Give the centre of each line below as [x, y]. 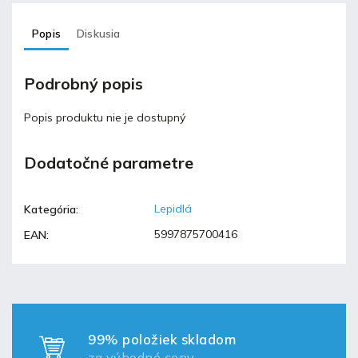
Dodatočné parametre [109, 163]
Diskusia [99, 33]
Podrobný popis [84, 84]
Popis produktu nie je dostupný [105, 117]
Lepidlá [173, 209]
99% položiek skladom [162, 340]
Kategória [50, 210]
